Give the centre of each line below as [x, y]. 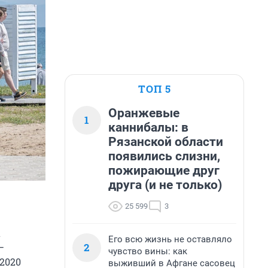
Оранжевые [144, 113]
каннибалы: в [148, 127]
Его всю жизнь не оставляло [170, 239]
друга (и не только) [165, 185]
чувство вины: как [148, 251]
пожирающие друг [164, 170]
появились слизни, [164, 156]
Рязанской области [166, 142]
